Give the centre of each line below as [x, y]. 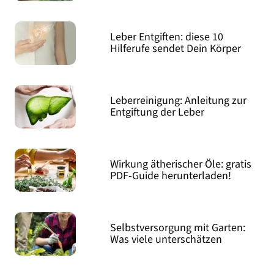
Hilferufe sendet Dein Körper [176, 49]
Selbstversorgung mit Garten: [178, 228]
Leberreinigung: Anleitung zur [179, 101]
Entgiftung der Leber [157, 113]
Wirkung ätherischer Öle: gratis [181, 165]
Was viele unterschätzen [166, 240]
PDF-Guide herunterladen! [171, 176]
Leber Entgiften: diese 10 [167, 37]
